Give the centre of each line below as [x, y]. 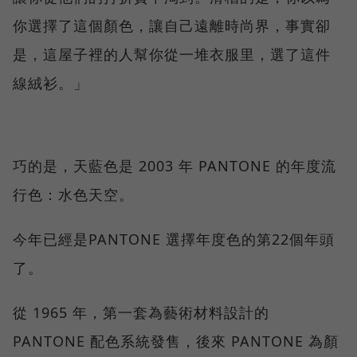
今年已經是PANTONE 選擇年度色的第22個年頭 [174, 239]
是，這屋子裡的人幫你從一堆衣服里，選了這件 [172, 54]
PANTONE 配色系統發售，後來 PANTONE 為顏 [176, 341]
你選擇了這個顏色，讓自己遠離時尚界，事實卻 [172, 25]
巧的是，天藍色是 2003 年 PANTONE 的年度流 [175, 165]
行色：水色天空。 [73, 194]
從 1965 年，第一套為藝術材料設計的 [141, 312]
